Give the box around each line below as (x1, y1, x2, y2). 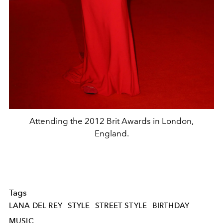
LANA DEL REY (9, 201, 62, 210)
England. (94, 128, 129, 138)
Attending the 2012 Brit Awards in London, (29, 115, 194, 126)
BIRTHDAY (152, 201, 190, 210)
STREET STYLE (95, 201, 147, 210)
